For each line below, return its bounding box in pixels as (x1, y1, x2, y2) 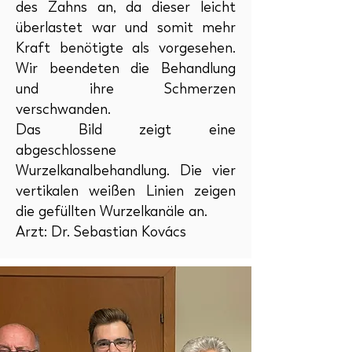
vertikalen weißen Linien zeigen (16, 182, 236, 200)
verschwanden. (16, 101, 111, 118)
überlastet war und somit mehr (16, 19, 236, 36)
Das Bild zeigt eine (16, 121, 236, 138)
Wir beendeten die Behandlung (16, 60, 236, 77)
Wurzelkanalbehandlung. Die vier (16, 162, 236, 179)
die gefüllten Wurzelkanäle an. (16, 203, 207, 220)
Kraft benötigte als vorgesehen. (16, 39, 236, 57)
